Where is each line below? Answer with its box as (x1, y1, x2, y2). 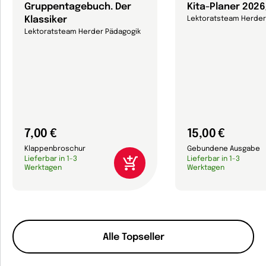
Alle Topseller (102, 232, 164, 242)
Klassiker (24, 15, 67, 25)
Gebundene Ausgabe (187, 145, 260, 153)
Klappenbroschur (24, 145, 85, 153)
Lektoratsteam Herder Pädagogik (24, 28, 141, 36)
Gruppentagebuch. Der (24, 2, 131, 12)
